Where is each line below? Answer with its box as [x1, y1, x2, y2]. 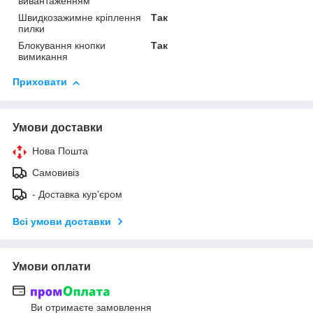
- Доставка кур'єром [32, 189, 122, 201]
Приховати [13, 76, 67, 88]
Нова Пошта [32, 145, 88, 157]
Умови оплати [13, 261, 91, 273]
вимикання [18, 51, 68, 63]
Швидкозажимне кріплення [18, 12, 141, 24]
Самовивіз [32, 167, 79, 179]
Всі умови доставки [13, 216, 111, 228]
